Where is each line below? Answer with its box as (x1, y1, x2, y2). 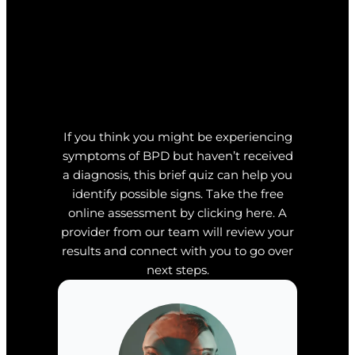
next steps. (146, 262, 209, 277)
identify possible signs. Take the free (71, 186, 284, 201)
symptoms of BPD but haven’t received (62, 148, 293, 163)
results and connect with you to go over (62, 243, 293, 258)
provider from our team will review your (61, 224, 294, 239)
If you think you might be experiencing (63, 129, 292, 144)
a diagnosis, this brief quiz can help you (63, 167, 292, 182)
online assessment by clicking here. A (68, 205, 287, 220)
